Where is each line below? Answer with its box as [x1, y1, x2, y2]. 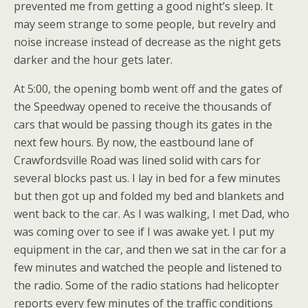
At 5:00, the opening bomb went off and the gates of [14, 81, 283, 96]
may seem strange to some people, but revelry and [14, 16, 276, 32]
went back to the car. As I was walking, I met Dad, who [14, 206, 289, 221]
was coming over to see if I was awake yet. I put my [14, 224, 274, 239]
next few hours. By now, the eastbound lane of [14, 135, 254, 150]
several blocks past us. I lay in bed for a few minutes [14, 170, 280, 186]
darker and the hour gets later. [14, 52, 173, 67]
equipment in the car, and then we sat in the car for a [14, 242, 286, 257]
